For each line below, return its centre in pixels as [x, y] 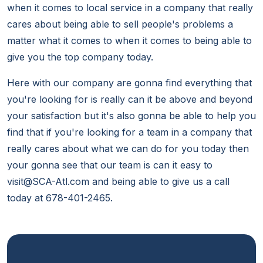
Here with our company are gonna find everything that [129, 83]
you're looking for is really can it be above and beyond [130, 100]
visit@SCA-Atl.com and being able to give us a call [118, 182]
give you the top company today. [80, 57]
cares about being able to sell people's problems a [120, 24]
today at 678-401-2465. [60, 198]
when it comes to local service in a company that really [130, 8]
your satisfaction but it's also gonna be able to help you [131, 116]
